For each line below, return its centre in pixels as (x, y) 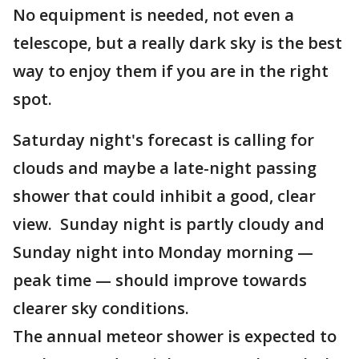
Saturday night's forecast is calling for (163, 140)
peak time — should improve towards (160, 280)
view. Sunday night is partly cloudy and (169, 224)
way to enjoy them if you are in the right (171, 71)
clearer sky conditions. (101, 308)
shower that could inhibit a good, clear (164, 196)
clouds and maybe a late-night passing (165, 168)
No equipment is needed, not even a (153, 15)
